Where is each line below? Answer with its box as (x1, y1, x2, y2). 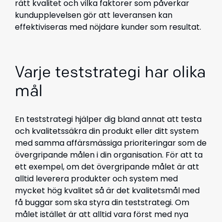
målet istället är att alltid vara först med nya (15, 209, 188, 220)
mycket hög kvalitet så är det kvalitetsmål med (15, 185, 200, 196)
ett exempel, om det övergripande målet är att (15, 161, 199, 172)
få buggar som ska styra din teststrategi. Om (15, 197, 189, 208)
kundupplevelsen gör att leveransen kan (15, 9, 172, 21)
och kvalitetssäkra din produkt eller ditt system (15, 125, 199, 137)
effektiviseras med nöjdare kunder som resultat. (15, 21, 201, 33)
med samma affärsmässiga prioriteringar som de (15, 137, 207, 149)
